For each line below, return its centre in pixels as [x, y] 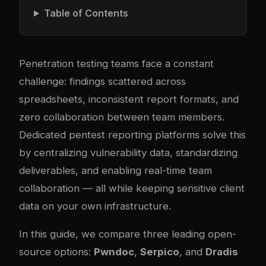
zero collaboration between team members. [122, 117]
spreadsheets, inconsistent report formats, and [129, 99]
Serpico [160, 251]
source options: [56, 251]
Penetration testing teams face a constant [116, 64]
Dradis [222, 251]
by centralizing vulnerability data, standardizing [128, 153]
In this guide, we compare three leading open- [128, 234]
